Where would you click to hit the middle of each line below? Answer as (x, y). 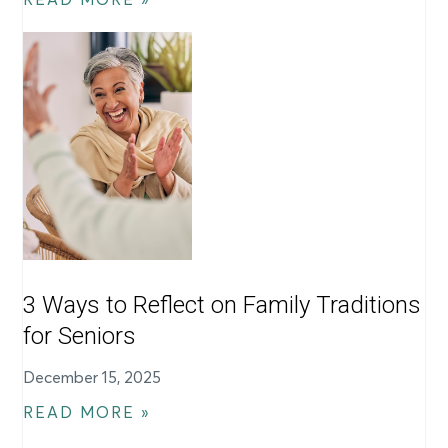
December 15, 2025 (92, 376)
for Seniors (80, 335)
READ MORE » (87, 411)
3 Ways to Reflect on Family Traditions (222, 304)
